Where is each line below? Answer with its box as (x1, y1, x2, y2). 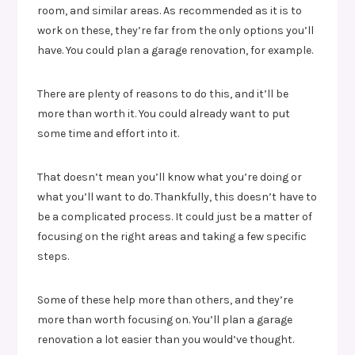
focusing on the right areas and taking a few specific (37, 229, 307, 243)
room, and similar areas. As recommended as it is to (37, 3, 303, 17)
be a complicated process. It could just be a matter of (37, 209, 313, 223)
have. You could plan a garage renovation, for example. (37, 43, 314, 57)
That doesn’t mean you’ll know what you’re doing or (37, 170, 303, 184)
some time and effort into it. (37, 126, 180, 140)
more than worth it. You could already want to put (37, 106, 291, 120)
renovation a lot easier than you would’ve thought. (37, 332, 295, 346)
